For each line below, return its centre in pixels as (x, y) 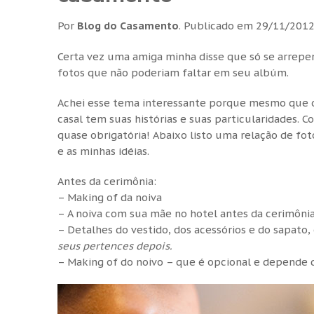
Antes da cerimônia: (107, 181)
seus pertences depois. (115, 245)
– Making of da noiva (110, 197)
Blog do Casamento (128, 25)
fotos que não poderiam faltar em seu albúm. (173, 72)
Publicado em (218, 25)
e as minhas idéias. (103, 151)
